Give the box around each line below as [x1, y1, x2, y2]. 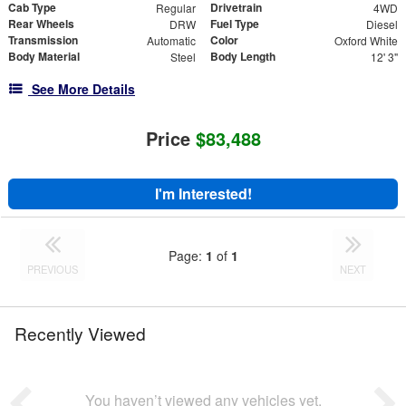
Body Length [210, 48, 275, 65]
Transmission [8, 32, 78, 49]
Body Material [8, 48, 80, 65]
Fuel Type [210, 15, 259, 33]
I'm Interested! [154, 183, 252, 205]
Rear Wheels [8, 15, 74, 33]
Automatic [146, 33, 196, 49]
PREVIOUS [27, 262, 79, 277]
